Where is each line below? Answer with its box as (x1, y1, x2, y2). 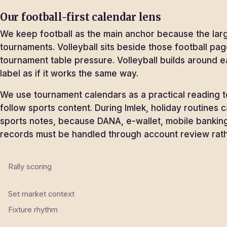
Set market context (8, 190, 74, 199)
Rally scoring (8, 162, 52, 172)
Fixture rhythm (8, 205, 58, 215)
